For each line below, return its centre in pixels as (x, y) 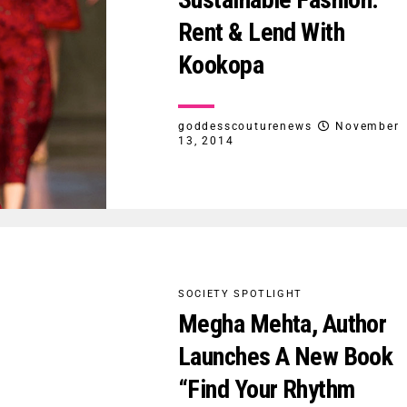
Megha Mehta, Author (283, 323)
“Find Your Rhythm (267, 389)
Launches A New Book (286, 356)
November (367, 126)
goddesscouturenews (245, 126)
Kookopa (221, 65)
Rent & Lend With (262, 32)
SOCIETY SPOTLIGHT (241, 293)
